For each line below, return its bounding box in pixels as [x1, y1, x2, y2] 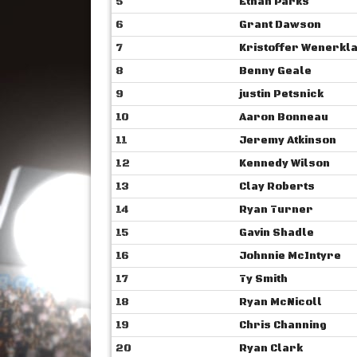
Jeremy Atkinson [238, 134, 336, 147]
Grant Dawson [238, 18, 321, 31]
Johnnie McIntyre [238, 249, 341, 262]
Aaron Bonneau [238, 111, 328, 124]
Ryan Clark [238, 342, 303, 355]
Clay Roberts [238, 180, 315, 193]
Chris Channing [238, 319, 327, 331]
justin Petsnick [238, 88, 324, 100]
